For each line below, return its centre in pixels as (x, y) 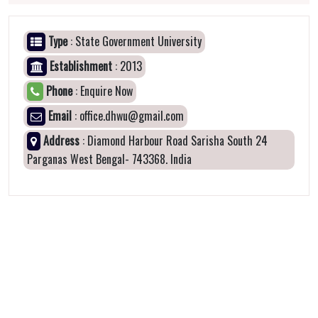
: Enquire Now (103, 91)
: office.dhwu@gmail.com (128, 116)
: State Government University (135, 41)
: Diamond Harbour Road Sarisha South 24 (174, 141)
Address (61, 141)
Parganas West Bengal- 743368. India (109, 159)
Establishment (81, 66)
